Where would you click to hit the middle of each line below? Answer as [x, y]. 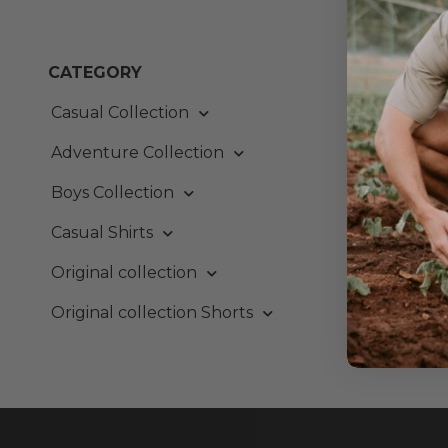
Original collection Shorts [152, 312]
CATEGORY [95, 72]
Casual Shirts [102, 232]
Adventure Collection [137, 152]
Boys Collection [112, 192]
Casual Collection [120, 112]
